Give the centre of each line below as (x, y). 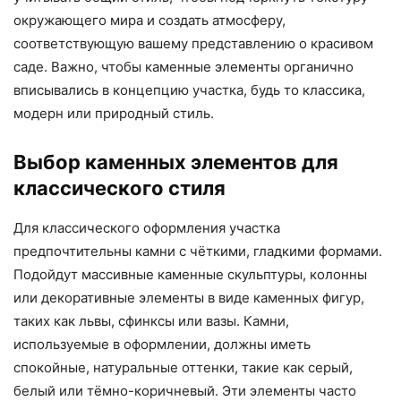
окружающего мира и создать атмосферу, (149, 21)
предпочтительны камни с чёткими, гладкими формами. (198, 252)
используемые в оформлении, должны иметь (162, 345)
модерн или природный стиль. (114, 114)
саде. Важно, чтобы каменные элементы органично (183, 67)
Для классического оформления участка (147, 228)
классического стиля (119, 188)
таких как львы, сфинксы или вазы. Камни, (151, 321)
